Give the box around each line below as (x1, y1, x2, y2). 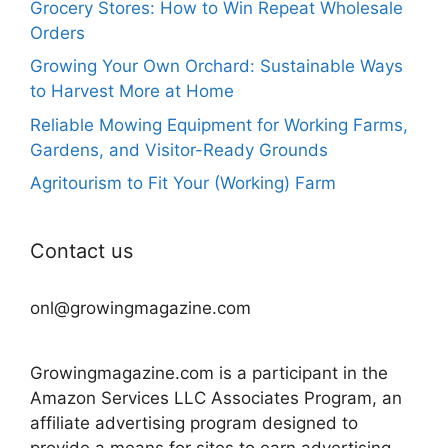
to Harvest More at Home (30, 81, 234, 102)
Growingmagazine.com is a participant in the (30, 363, 388, 384)
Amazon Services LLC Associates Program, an (30, 388, 402, 409)
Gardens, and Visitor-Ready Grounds (30, 139, 328, 160)
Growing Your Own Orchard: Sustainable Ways (30, 56, 403, 77)
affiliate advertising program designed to (30, 413, 358, 434)
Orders (30, 22, 85, 43)
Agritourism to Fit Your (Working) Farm (30, 173, 336, 194)
